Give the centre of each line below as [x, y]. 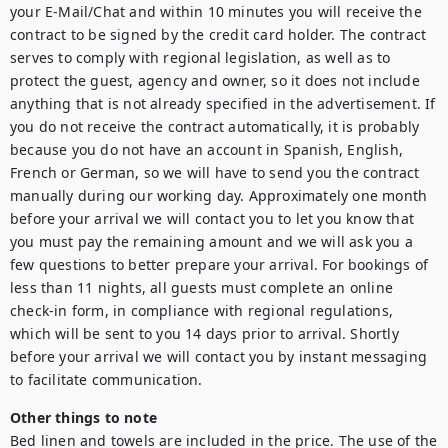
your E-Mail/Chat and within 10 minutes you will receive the [216, 11]
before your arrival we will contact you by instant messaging [219, 356]
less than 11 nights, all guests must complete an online [202, 287]
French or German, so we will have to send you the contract [215, 172]
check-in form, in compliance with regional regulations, [202, 310]
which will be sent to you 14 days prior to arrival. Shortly [204, 333]
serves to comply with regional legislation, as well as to [200, 57]
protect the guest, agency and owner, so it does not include [215, 80]
